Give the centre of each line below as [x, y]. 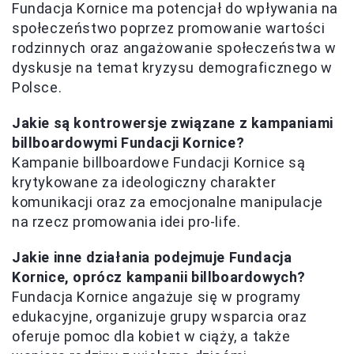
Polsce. [37, 88]
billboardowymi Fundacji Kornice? [128, 143]
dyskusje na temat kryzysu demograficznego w [172, 68]
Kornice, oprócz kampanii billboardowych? [159, 277]
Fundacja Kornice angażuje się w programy [157, 297]
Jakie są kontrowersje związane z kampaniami [173, 123]
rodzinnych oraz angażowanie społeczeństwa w [174, 48]
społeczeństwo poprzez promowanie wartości [169, 28]
